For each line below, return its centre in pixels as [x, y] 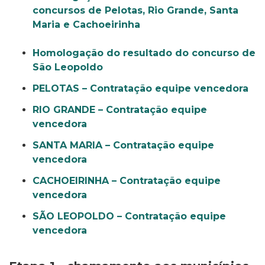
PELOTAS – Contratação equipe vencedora [140, 88]
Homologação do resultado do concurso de [144, 53]
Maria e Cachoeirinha [86, 25]
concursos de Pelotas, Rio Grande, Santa [135, 10]
